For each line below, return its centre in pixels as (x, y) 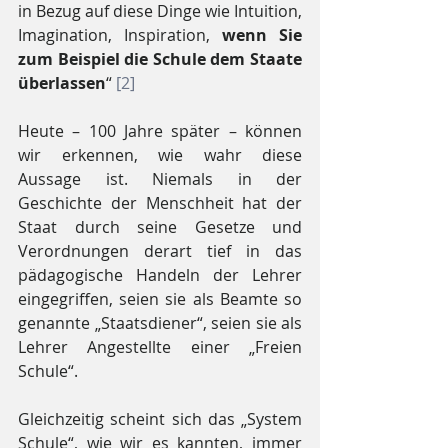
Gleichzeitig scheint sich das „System (160, 418)
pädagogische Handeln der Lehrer (160, 274)
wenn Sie (256, 34)
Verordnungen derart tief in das (160, 250)
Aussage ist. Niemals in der (160, 178)
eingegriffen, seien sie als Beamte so (160, 298)
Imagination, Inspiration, (114, 34)
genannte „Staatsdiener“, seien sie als (160, 322)
